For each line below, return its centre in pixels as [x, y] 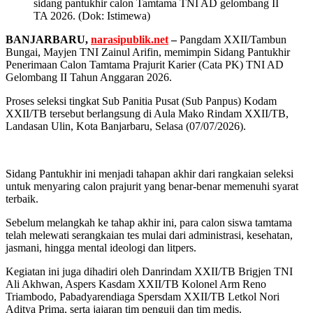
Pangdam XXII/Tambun [232, 40]
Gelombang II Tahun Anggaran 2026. [89, 78]
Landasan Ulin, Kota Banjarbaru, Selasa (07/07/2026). [126, 126]
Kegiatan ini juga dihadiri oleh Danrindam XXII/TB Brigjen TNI [149, 272]
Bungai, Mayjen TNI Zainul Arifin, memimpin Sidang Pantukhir [148, 52]
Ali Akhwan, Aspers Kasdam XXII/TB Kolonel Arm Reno [136, 284]
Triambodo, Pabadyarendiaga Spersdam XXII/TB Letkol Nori [143, 297]
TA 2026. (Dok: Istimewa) [92, 16]
